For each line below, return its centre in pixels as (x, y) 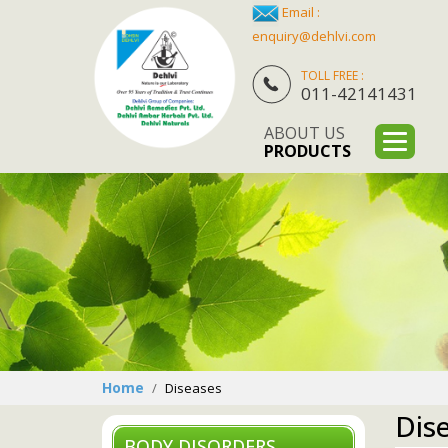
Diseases (193, 387)
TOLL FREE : (332, 75)
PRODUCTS (307, 151)
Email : (299, 11)
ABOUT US (304, 133)
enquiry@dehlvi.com (314, 36)
